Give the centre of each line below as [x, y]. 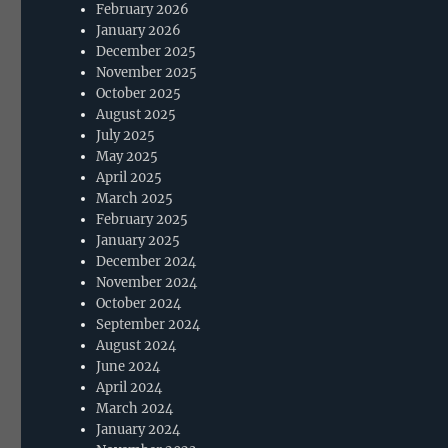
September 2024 [148, 324]
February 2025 [142, 219]
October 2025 [139, 93]
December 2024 [146, 261]
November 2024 [147, 282]
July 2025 [126, 135]
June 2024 [128, 366]
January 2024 [138, 429]
